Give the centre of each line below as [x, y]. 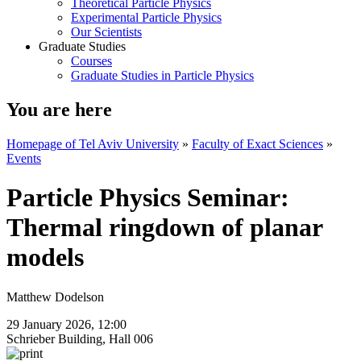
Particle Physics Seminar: [148, 198]
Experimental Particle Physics [146, 17]
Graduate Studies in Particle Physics [162, 75]
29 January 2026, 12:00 [68, 324]
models [45, 257]
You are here [59, 109]
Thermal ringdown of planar [164, 228]
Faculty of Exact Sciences [257, 143]
